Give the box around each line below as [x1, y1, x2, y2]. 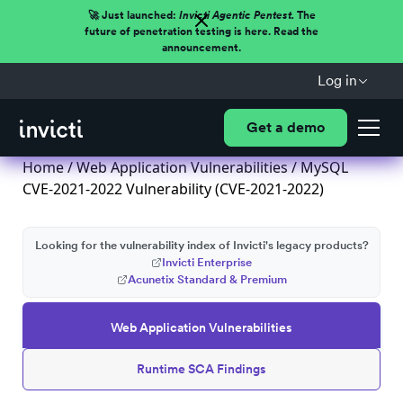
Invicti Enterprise [162, 255, 252, 269]
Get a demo [246, 119, 325, 136]
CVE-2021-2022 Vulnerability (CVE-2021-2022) [22, 179, 324, 199]
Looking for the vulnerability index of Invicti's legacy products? [34, 238, 369, 252]
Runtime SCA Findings [137, 362, 266, 376]
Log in [317, 72, 357, 89]
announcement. [162, 41, 241, 54]
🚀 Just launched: [87, 9, 179, 22]
